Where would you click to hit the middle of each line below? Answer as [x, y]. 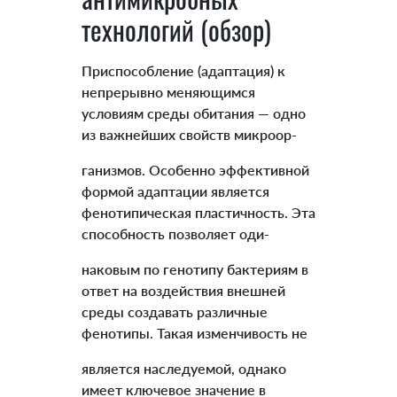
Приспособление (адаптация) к [183, 71]
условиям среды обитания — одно [193, 113]
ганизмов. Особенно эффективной [195, 170]
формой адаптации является [175, 191]
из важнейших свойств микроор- [189, 135]
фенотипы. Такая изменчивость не [194, 333]
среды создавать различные [174, 312]
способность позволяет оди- [175, 234]
